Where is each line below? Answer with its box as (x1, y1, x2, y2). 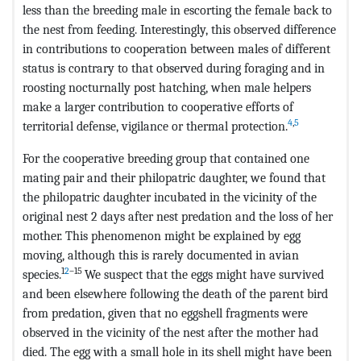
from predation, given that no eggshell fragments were (23, 305, 308, 322)
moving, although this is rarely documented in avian (23, 247, 299, 263)
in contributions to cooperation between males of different (23, 41, 330, 57)
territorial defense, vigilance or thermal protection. (23, 118, 288, 135)
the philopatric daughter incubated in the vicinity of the (23, 189, 317, 205)
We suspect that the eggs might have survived (85, 267, 324, 283)
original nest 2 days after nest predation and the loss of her (23, 209, 333, 225)
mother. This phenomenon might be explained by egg (23, 228, 301, 244)
